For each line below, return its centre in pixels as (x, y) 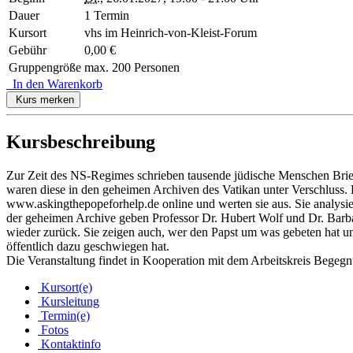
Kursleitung (69, 301)
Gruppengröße (45, 68)
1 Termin (107, 16)
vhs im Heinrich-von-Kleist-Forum (171, 33)
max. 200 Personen (132, 68)
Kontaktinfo (69, 344)
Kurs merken (43, 100)
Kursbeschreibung (81, 141)
